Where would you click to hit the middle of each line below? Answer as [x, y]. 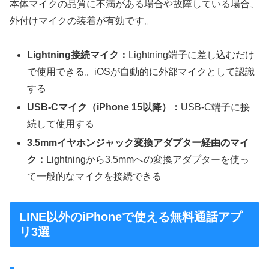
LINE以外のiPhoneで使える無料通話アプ [131, 217]
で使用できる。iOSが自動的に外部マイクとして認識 [141, 72]
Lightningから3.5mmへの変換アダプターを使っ [148, 160]
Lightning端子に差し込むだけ [192, 55]
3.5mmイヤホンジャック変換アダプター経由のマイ [138, 143]
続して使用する [61, 124]
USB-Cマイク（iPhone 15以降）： [104, 107]
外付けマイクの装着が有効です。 [82, 21]
